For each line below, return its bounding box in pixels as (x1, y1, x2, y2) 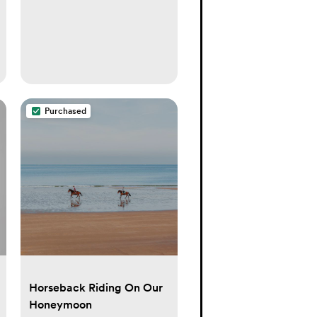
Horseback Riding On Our (28, 281, 163, 294)
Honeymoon (28, 298, 92, 311)
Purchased (44, 105, 86, 116)
